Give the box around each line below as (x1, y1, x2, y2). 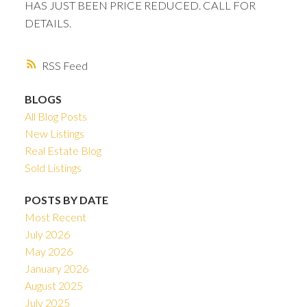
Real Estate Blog (24, 143, 101, 157)
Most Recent (24, 210, 86, 223)
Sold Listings (24, 160, 82, 174)
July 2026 (24, 227, 70, 241)
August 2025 (24, 278, 83, 292)
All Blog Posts (24, 109, 87, 123)
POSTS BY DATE (24, 193, 108, 206)
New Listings (24, 126, 84, 140)
